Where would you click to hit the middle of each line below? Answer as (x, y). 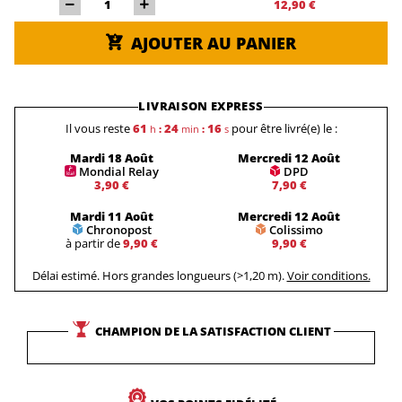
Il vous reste (97, 128)
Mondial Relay (118, 171)
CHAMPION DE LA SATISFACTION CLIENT (213, 331)
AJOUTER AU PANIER (213, 43)
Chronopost (118, 229)
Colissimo (296, 229)
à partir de (94, 243)
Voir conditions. (328, 275)
